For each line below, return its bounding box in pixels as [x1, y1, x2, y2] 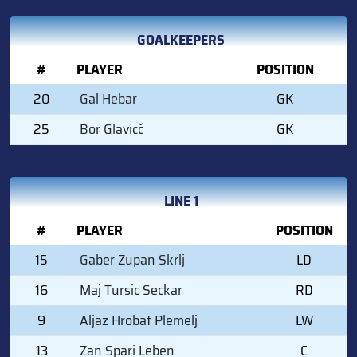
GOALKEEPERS [137, 28, 225, 51]
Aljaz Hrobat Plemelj [80, 308, 198, 331]
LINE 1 [163, 189, 198, 212]
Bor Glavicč [80, 117, 143, 140]
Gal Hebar [80, 87, 137, 110]
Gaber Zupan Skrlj [80, 248, 185, 271]
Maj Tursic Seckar [80, 278, 182, 301]
